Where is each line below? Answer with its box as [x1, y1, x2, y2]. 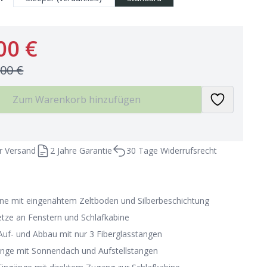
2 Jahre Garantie [50, 145, 113, 156]
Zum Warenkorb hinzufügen [12, 93, 141, 106]
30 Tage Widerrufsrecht [126, 145, 218, 156]
